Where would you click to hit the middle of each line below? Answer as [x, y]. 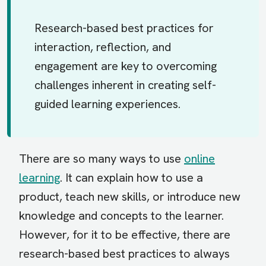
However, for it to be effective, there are [125, 235]
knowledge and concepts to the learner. [121, 216]
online [199, 159]
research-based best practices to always [124, 254]
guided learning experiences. [107, 104]
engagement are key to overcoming [126, 66]
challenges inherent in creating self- [125, 85]
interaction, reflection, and [103, 47]
